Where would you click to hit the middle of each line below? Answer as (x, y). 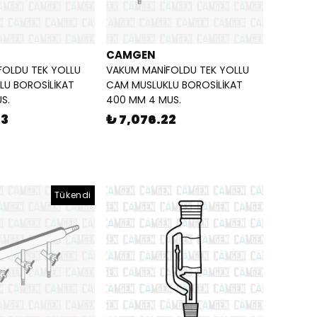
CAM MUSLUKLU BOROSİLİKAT (174, 85)
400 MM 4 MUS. (144, 100)
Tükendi (73, 195)
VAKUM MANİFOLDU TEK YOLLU (178, 70)
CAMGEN (131, 55)
